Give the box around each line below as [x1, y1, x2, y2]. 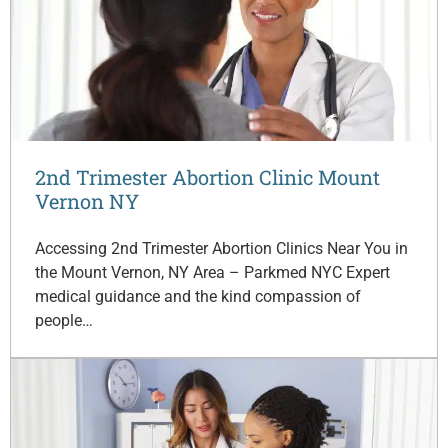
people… [35, 310, 93, 330]
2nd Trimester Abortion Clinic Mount [35, 163, 380, 190]
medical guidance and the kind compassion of [35, 286, 361, 306]
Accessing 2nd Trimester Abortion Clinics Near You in [35, 238, 408, 258]
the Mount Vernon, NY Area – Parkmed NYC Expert [35, 262, 390, 282]
